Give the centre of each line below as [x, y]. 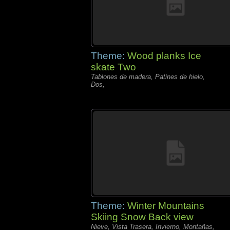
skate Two [113, 67]
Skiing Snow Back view [142, 217]
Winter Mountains [166, 206]
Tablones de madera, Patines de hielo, [148, 77]
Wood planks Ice [164, 56]
